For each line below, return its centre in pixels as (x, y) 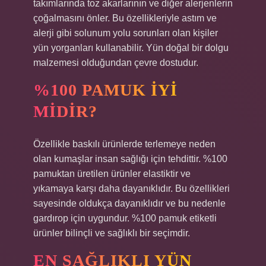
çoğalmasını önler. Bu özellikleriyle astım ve (125, 18)
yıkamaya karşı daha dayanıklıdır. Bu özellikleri (132, 189)
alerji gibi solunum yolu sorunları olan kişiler (126, 33)
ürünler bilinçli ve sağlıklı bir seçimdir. (112, 233)
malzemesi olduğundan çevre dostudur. (116, 63)
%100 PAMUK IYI (105, 90)
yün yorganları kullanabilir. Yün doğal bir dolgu (131, 48)
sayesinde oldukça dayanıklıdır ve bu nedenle (129, 203)
